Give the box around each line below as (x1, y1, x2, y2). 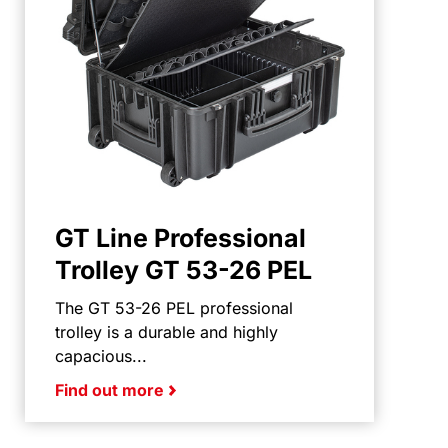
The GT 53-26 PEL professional (55, 297, 293, 318)
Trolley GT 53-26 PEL (55, 254, 312, 285)
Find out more (55, 379, 168, 400)
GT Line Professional (55, 222, 306, 253)
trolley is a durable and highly (55, 321, 278, 342)
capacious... (55, 345, 147, 366)
